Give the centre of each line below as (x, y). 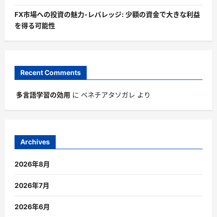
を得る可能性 (35, 26)
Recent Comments (51, 72)
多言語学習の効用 (43, 94)
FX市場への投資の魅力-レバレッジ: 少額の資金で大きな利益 (107, 15)
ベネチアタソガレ (108, 94)
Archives (35, 141)
